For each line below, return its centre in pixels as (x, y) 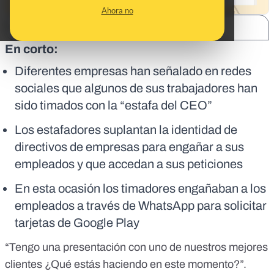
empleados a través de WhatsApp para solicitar (141, 206)
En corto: (31, 49)
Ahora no (117, 10)
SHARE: (33, 28)
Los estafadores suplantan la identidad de (126, 130)
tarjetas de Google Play (77, 223)
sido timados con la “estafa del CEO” (115, 106)
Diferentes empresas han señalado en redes (133, 71)
